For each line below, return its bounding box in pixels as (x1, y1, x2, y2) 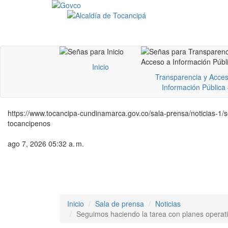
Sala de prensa (95, 198, 144, 209)
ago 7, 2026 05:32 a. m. (8, 138, 84, 149)
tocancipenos (8, 118, 50, 128)
